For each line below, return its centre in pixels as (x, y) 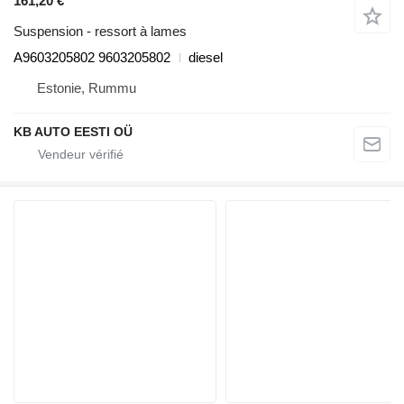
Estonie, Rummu (87, 88)
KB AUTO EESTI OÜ (73, 132)
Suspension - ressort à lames (100, 32)
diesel (206, 58)
